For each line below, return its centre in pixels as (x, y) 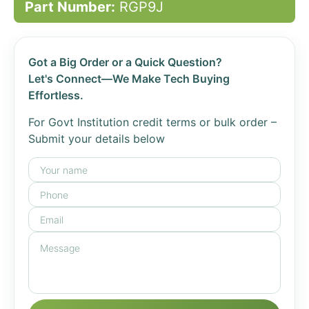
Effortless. (56, 95)
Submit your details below (97, 139)
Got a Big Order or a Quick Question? (125, 62)
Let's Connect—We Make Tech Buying (129, 79)
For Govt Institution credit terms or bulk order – (152, 122)
